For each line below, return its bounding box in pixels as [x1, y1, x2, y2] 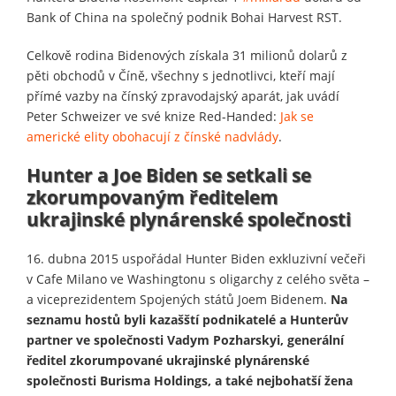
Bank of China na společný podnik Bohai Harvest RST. [27, 8, 342, 26]
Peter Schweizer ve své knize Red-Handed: [27, 107, 280, 125]
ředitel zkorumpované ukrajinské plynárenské [27, 351, 309, 369]
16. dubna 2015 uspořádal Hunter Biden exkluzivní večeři [27, 249, 366, 267]
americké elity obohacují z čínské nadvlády [27, 127, 278, 145]
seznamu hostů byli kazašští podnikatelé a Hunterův [27, 310, 348, 328]
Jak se [280, 107, 314, 125]
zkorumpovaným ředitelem [27, 184, 278, 209]
